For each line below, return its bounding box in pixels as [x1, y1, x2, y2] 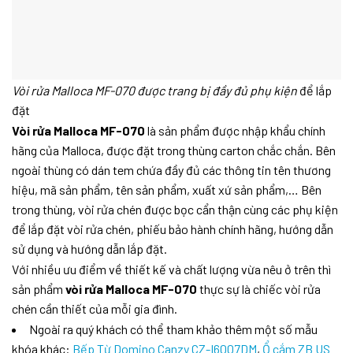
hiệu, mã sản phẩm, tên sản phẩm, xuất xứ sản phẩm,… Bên [12, 182, 321, 198]
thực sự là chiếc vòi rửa [199, 281, 321, 297]
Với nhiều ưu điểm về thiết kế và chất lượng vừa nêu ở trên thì [12, 262, 331, 277]
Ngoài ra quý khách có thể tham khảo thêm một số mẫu [29, 321, 318, 337]
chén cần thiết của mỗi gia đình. [12, 301, 177, 317]
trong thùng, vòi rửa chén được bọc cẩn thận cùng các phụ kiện [12, 202, 338, 217]
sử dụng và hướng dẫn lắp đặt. [12, 241, 167, 257]
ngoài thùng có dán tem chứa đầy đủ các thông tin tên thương [12, 162, 331, 178]
